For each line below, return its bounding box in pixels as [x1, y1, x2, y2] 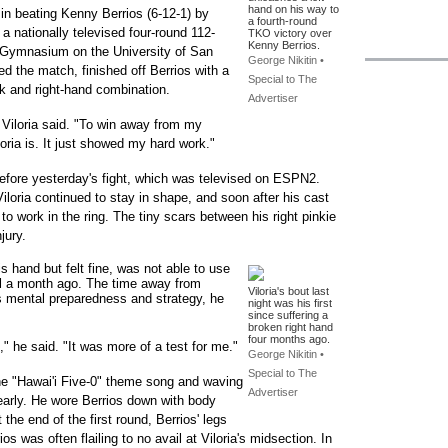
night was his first [248, 297, 332, 309]
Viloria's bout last [248, 285, 329, 297]
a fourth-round [248, 15, 317, 27]
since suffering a [248, 309, 328, 321]
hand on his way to [248, 3, 339, 15]
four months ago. [248, 333, 330, 345]
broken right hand [248, 321, 333, 333]
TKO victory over [248, 27, 332, 39]
